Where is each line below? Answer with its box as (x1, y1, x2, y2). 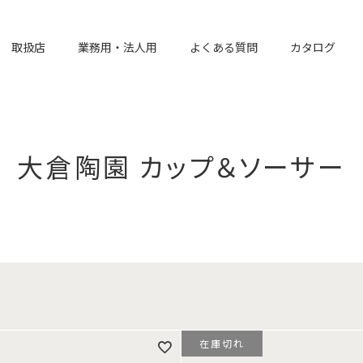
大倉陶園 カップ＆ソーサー (17, 147, 346, 185)
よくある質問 (190, 38, 258, 55)
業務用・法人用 (78, 38, 157, 55)
